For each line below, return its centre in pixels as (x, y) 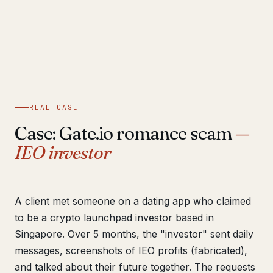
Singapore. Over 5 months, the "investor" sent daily (134, 234)
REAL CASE (54, 107)
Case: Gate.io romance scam (125, 133)
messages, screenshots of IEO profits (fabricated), (131, 250)
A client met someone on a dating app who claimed (133, 201)
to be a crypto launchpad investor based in (114, 218)
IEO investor (63, 153)
